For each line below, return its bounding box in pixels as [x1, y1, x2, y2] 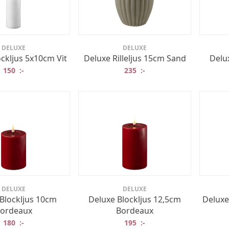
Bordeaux [116, 205, 153, 216]
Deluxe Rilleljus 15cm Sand [83, 52, 186, 64]
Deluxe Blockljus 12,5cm [88, 194, 181, 205]
